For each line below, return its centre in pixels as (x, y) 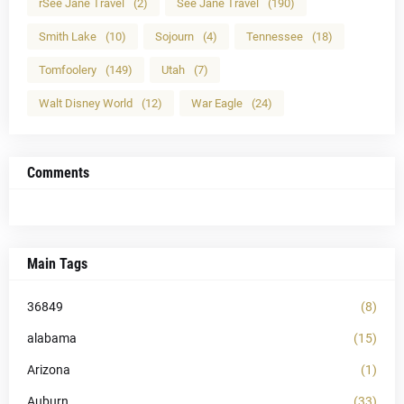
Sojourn (174, 37)
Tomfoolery (68, 70)
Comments (58, 173)
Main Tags (57, 264)
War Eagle (217, 104)
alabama (52, 339)
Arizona (49, 370)
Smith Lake (68, 37)
